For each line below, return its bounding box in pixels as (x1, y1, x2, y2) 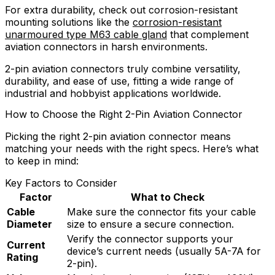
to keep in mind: (5, 154, 79, 167)
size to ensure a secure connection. (67, 217, 234, 230)
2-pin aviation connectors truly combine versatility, (5, 63, 241, 76)
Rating (7, 250, 38, 263)
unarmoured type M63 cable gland (5, 28, 167, 41)
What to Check (131, 190, 204, 203)
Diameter (7, 217, 52, 230)
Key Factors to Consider (5, 176, 117, 189)
